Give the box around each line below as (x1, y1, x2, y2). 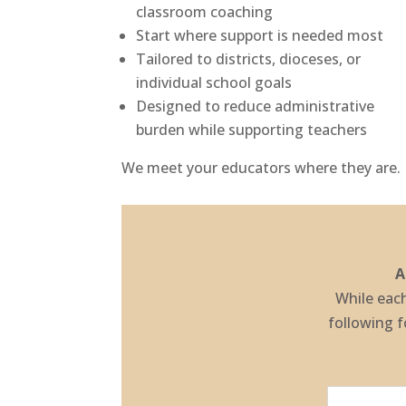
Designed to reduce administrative (136, 95, 375, 116)
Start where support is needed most (136, 24, 384, 45)
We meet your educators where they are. (121, 157, 401, 178)
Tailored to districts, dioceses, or (136, 48, 362, 69)
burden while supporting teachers (136, 119, 368, 140)
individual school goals (136, 72, 293, 92)
